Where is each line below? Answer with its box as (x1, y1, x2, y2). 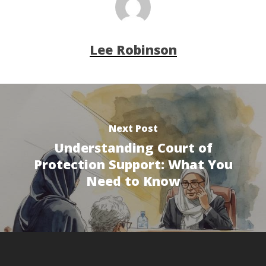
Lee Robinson (89, 41, 177, 59)
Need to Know (85, 172, 180, 189)
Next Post (108, 121, 158, 135)
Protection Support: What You (33, 155, 233, 173)
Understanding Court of (53, 138, 213, 156)
